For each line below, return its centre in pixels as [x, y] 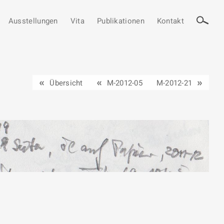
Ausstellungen [33, 21]
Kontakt [170, 21]
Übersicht [66, 83]
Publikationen [120, 21]
